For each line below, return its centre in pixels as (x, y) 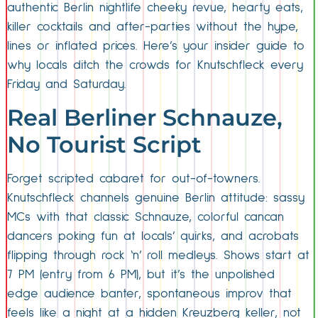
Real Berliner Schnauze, (145, 118)
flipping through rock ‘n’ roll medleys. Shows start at (158, 256)
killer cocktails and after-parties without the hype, (153, 27)
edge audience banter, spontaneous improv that (149, 294)
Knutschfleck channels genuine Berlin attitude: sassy (156, 198)
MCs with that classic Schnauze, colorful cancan (146, 218)
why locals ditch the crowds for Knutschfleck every (155, 65)
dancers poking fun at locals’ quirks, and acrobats (153, 237)
